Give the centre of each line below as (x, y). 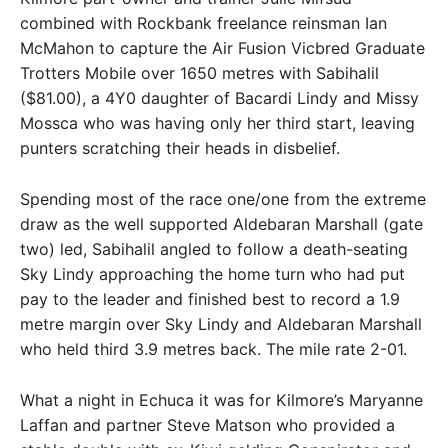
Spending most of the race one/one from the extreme (223, 199)
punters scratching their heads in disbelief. (180, 148)
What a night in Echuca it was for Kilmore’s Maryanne (221, 400)
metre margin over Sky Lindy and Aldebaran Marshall (221, 324)
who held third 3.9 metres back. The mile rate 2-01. (213, 349)
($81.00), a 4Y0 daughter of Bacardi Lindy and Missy (219, 98)
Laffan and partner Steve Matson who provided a (207, 425)
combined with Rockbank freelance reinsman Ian (203, 23)
